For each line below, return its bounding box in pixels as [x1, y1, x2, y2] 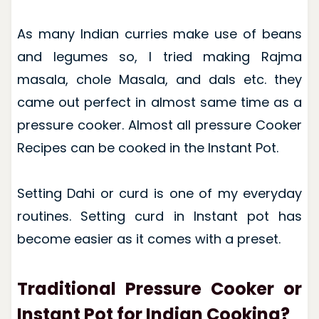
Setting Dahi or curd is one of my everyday [16, 184, 303, 202]
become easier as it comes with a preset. [16, 229, 281, 248]
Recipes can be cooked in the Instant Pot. [16, 138, 278, 157]
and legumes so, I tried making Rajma [16, 47, 303, 66]
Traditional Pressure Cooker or [16, 276, 303, 300]
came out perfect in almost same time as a [16, 93, 303, 111]
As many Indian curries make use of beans [16, 24, 303, 43]
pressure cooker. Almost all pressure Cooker [16, 115, 303, 134]
